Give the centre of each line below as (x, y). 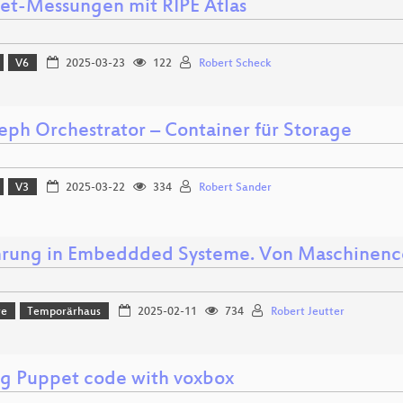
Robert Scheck (235, 63)
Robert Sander (235, 188)
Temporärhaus (64, 312)
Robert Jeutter (307, 312)
